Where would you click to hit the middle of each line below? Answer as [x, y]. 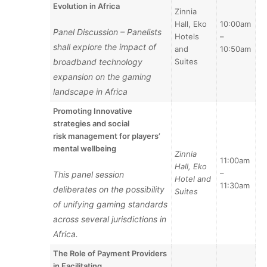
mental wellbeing [85, 148]
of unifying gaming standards [111, 204]
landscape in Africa [91, 91]
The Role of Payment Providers [110, 253]
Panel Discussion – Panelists [108, 32]
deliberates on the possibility [109, 189]
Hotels [187, 36]
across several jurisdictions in [110, 219]
